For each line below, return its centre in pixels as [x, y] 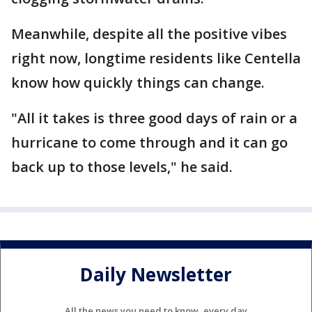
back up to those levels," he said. [122, 167]
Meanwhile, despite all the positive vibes [149, 34]
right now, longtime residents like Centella [156, 58]
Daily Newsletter [156, 275]
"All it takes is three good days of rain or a [154, 118]
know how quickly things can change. [138, 83]
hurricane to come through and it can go [149, 142]
